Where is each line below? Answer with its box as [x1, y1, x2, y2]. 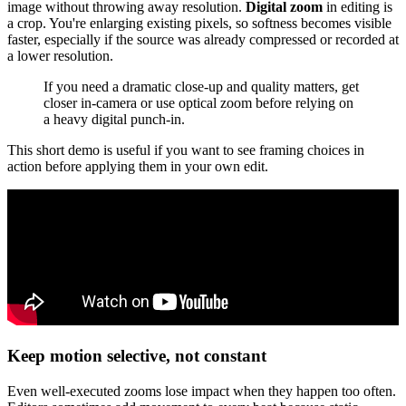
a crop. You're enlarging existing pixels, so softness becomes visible [7, 15, 391, 32]
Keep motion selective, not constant [7, 345, 266, 365]
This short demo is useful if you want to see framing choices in [7, 142, 364, 159]
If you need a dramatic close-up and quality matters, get [43, 79, 359, 95]
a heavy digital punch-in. [43, 111, 185, 128]
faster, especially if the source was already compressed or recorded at [7, 32, 399, 48]
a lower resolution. [7, 48, 113, 64]
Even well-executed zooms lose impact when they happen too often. [7, 382, 396, 399]
